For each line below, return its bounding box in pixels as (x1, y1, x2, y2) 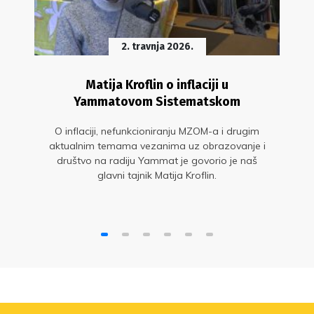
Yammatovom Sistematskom (74, 94, 240, 110)
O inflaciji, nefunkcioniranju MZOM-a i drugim (55, 125, 259, 138)
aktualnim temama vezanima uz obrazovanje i (48, 139, 266, 153)
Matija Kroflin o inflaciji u (86, 77, 228, 93)
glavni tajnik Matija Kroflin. (97, 169, 217, 182)
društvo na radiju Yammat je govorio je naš (57, 154, 257, 168)
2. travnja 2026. (121, 41, 193, 53)
